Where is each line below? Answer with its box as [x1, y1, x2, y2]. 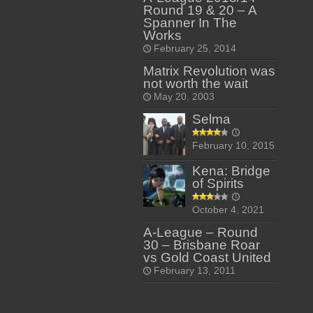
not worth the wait [143, 76, 248, 91]
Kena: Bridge [191, 163, 270, 178]
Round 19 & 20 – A [143, 3, 256, 17]
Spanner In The [143, 15, 237, 30]
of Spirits [191, 176, 244, 191]
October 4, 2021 [191, 205, 264, 215]
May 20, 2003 [153, 92, 214, 102]
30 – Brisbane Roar [143, 238, 260, 252]
